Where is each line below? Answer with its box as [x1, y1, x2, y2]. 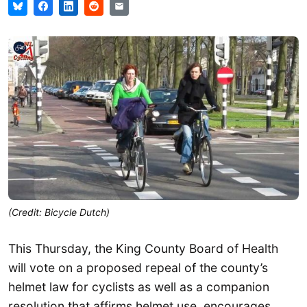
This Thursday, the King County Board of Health [8, 241, 278, 256]
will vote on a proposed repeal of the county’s [8, 260, 268, 275]
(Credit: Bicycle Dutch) [8, 206, 110, 218]
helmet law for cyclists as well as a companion [8, 279, 269, 294]
